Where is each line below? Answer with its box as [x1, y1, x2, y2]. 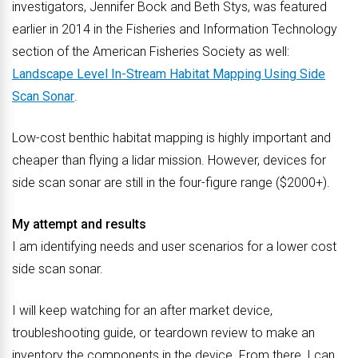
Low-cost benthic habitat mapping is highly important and [12, 130, 331, 145]
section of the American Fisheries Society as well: [12, 44, 289, 59]
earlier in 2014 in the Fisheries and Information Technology [12, 22, 337, 37]
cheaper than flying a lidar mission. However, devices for [12, 153, 326, 168]
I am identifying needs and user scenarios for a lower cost [12, 239, 336, 254]
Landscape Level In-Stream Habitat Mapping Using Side [12, 66, 325, 82]
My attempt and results [12, 217, 146, 232]
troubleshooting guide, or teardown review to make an [12, 325, 315, 340]
